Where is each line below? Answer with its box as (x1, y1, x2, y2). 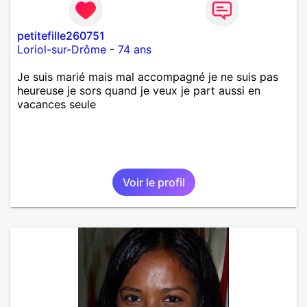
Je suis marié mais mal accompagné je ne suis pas (17, 69, 278, 84)
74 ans (118, 42, 151, 56)
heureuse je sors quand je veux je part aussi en (17, 83, 260, 97)
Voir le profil (122, 175, 185, 189)
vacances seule (17, 97, 96, 111)
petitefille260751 (17, 28, 105, 42)
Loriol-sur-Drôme (17, 42, 106, 56)
